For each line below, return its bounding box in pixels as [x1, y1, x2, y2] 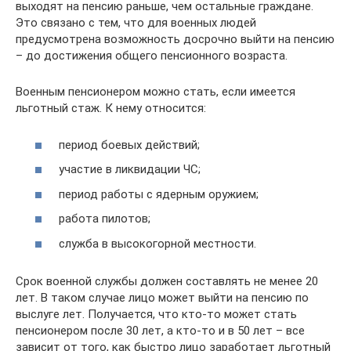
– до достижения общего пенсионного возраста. [16, 49, 288, 63]
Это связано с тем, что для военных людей [16, 16, 256, 30]
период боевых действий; [59, 137, 200, 152]
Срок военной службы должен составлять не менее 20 [16, 273, 318, 288]
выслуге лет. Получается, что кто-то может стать [16, 306, 297, 321]
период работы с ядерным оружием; [59, 186, 259, 201]
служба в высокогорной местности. [59, 236, 256, 251]
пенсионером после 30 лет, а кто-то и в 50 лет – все [16, 323, 305, 338]
